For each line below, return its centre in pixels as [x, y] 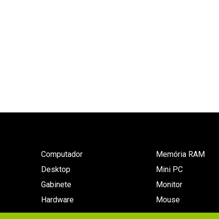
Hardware [57, 200]
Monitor [169, 185]
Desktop [56, 169]
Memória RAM [181, 154]
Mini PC [170, 169]
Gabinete [56, 185]
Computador [62, 154]
